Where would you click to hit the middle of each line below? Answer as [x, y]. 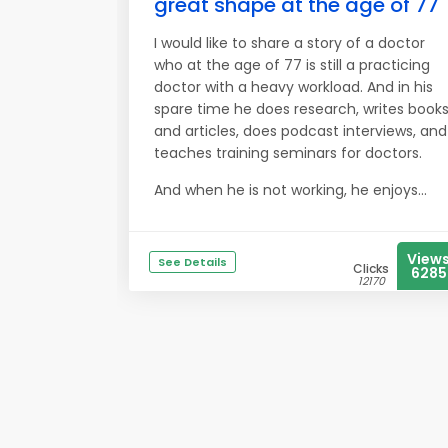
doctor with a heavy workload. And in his [293, 87]
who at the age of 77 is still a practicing [292, 65]
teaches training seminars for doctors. [288, 153]
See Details [192, 262]
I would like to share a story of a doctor [289, 43]
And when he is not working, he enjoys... [290, 190]
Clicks [371, 268]
